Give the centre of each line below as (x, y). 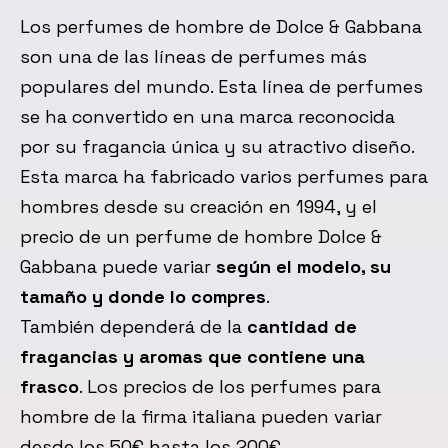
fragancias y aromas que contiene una (192, 357)
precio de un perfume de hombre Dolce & (201, 237)
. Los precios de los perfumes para (230, 387)
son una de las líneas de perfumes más (193, 57)
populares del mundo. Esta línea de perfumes (221, 87)
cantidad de (302, 327)
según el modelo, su (303, 267)
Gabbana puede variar (118, 267)
